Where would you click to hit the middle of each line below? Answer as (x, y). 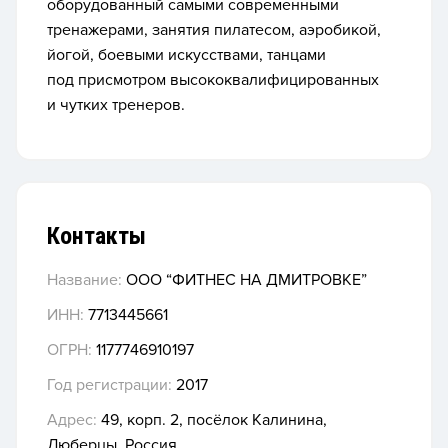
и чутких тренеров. (116, 105)
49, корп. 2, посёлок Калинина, (212, 420)
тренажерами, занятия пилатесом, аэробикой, (214, 30)
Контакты (96, 236)
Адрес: (72, 420)
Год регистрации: (109, 385)
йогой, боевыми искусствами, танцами (186, 55)
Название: (84, 280)
